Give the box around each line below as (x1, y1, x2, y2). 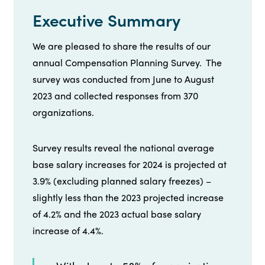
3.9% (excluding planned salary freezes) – (33, 174, 211, 188)
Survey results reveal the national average (33, 141, 214, 155)
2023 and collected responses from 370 (33, 89, 198, 103)
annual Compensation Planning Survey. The (33, 56, 222, 70)
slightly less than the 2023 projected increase (33, 190, 224, 205)
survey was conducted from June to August (33, 72, 214, 86)
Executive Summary (33, 8, 180, 32)
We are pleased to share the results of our (33, 39, 211, 53)
